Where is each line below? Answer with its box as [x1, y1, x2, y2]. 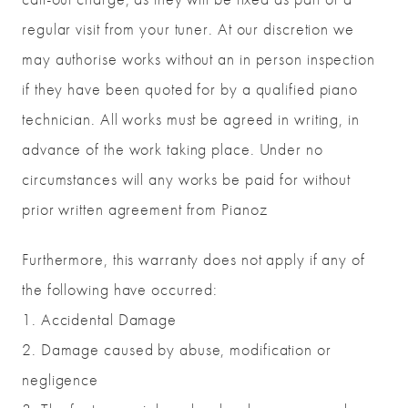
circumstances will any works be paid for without [22, 168, 352, 190]
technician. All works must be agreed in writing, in [22, 108, 360, 130]
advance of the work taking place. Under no [22, 138, 323, 160]
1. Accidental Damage [22, 309, 177, 331]
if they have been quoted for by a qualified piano [22, 78, 359, 100]
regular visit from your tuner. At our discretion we [22, 18, 354, 40]
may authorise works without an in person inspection [22, 48, 375, 70]
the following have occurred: [22, 279, 219, 301]
